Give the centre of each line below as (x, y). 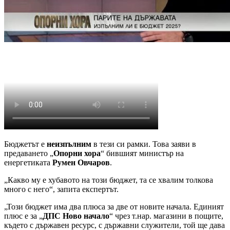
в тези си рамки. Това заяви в (145, 144)
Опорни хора (77, 153)
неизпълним (70, 144)
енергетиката (28, 162)
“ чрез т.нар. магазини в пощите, (166, 216)
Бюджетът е (25, 144)
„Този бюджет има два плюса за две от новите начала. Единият (114, 206)
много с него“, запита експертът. (61, 189)
